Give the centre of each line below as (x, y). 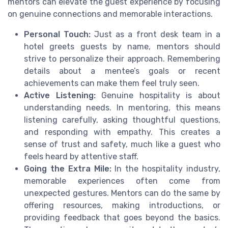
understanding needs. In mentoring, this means (122, 108)
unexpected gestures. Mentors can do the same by (122, 193)
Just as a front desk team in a (156, 35)
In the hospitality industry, (166, 169)
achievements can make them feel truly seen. (112, 83)
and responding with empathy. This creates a (122, 132)
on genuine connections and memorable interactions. (110, 14)
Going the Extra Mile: (68, 169)
